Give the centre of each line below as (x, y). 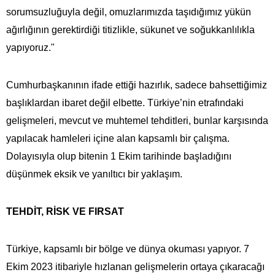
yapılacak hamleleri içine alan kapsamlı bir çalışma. (118, 138)
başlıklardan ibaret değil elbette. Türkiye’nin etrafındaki (125, 103)
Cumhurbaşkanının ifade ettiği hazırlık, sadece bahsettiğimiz (137, 85)
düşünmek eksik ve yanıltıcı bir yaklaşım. (94, 174)
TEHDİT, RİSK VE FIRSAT (65, 211)
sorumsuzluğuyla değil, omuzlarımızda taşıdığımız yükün (129, 12)
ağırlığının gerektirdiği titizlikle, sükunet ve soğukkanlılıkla (130, 29)
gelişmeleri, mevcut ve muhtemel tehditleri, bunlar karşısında (137, 120)
